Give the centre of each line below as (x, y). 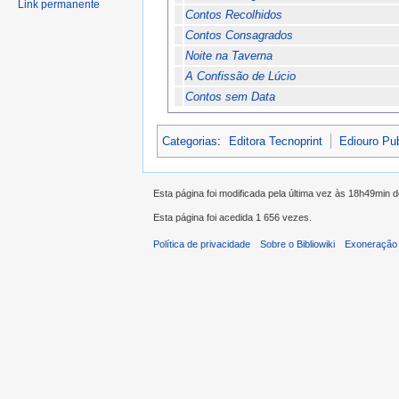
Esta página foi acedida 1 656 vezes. (232, 217)
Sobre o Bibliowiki (298, 244)
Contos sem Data (230, 97)
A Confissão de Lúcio (240, 77)
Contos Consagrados (239, 36)
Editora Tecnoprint (276, 142)
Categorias (190, 142)
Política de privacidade (202, 244)
